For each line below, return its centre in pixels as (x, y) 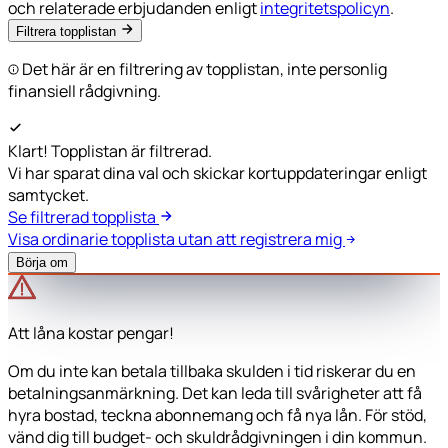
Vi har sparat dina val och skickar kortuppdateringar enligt (217, 172)
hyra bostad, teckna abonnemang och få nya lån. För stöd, (217, 414)
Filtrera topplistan (66, 31)
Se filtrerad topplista (83, 216)
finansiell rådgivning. (84, 90)
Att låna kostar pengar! (91, 332)
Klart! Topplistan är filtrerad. (110, 150)
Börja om (42, 262)
